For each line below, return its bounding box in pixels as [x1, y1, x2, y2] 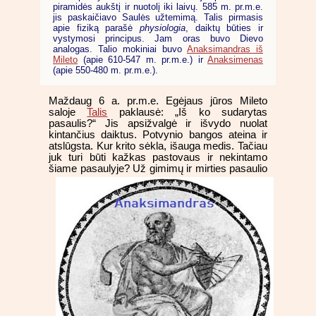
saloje [49, 107, 87, 119]
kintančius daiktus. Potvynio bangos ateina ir [49, 129, 267, 141]
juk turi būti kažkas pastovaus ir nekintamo [49, 152, 267, 164]
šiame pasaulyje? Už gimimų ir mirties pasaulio [49, 163, 267, 175]
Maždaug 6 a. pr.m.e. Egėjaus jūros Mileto [49, 95, 267, 107]
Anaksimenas [207, 54, 263, 65]
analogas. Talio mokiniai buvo [53, 43, 187, 54]
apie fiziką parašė [53, 22, 140, 33]
